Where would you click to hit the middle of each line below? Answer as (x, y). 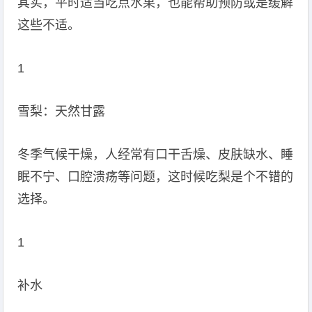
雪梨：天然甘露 (62, 111)
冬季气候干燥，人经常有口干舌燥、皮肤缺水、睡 (156, 155)
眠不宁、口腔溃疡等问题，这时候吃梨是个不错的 (156, 177)
